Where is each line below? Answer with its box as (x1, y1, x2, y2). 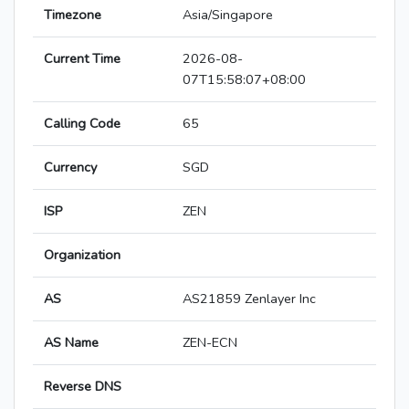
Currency (44, 158, 97, 177)
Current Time (44, 49, 121, 68)
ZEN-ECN (183, 333, 237, 352)
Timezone (44, 5, 101, 25)
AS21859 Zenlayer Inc (183, 289, 316, 309)
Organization (44, 246, 121, 265)
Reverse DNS (44, 377, 121, 396)
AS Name (44, 333, 99, 352)
